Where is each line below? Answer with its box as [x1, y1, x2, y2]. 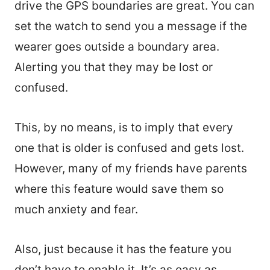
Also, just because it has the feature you [14, 242, 231, 257]
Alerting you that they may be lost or [14, 60, 213, 75]
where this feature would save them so [14, 182, 224, 196]
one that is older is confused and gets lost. [14, 141, 244, 155]
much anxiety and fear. [14, 202, 138, 217]
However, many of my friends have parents [14, 162, 247, 176]
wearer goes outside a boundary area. [14, 40, 219, 54]
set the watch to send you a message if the [14, 19, 247, 34]
